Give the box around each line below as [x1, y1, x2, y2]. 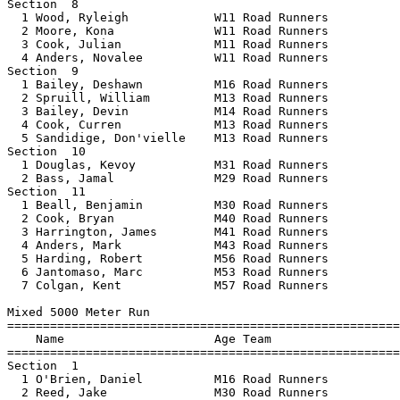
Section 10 [7, 145, 100, 158]
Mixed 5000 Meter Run [7, 305, 150, 319]
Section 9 [7, 64, 93, 78]
